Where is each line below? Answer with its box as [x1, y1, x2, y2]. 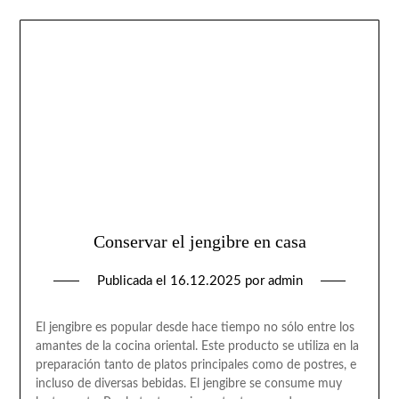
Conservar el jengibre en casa [93, 232, 306, 252]
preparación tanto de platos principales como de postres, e [35, 359, 356, 372]
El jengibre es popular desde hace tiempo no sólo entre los [35, 322, 354, 335]
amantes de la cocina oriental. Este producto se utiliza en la [35, 340, 359, 354]
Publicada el [96, 274, 170, 289]
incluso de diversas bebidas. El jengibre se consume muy [35, 378, 342, 391]
